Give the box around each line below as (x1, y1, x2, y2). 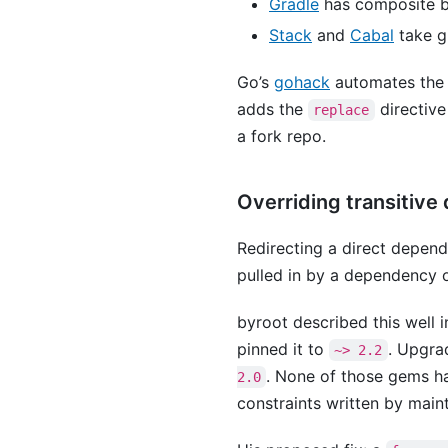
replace (313, 102, 370, 119)
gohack (274, 72, 330, 93)
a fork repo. (237, 126, 326, 147)
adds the (237, 99, 308, 120)
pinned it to (237, 339, 329, 360)
